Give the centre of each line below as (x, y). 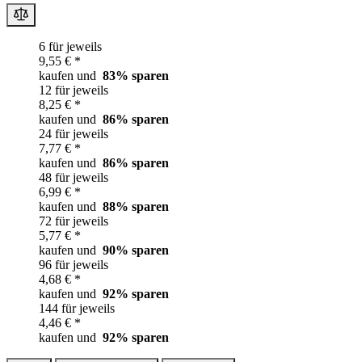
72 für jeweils (74, 221)
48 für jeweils (74, 178)
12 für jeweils (74, 90)
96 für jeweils (74, 265)
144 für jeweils (77, 309)
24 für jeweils (74, 134)
